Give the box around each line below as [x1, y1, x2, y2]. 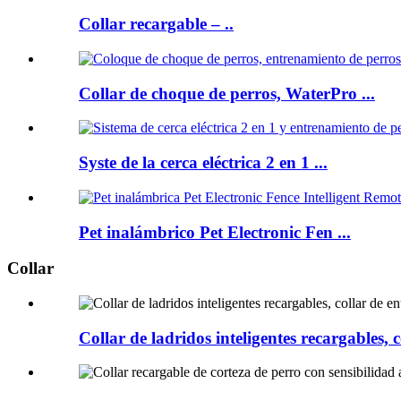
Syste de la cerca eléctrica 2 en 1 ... [79, 153, 328, 173]
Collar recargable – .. [79, 14, 234, 34]
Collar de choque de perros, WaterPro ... [79, 83, 375, 103]
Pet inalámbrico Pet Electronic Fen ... [79, 222, 351, 242]
